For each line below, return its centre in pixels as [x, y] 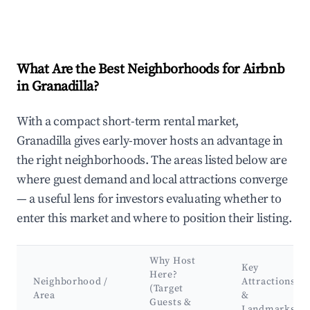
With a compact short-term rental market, [128, 122]
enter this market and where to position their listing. [154, 219]
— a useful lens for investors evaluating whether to [149, 199]
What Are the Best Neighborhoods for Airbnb [151, 70]
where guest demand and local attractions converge [152, 180]
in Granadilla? [58, 87]
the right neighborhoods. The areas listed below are [152, 161]
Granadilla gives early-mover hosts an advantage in [150, 141]
